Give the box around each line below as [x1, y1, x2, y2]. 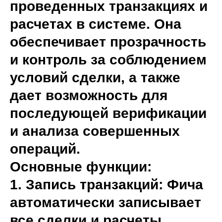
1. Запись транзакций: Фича [10, 177, 203, 192]
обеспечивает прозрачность [10, 34, 206, 50]
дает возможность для [10, 88, 167, 103]
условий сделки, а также [10, 70, 180, 85]
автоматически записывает [10, 195, 201, 210]
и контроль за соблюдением [10, 52, 207, 67]
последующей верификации [10, 106, 207, 121]
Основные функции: [10, 159, 152, 174]
